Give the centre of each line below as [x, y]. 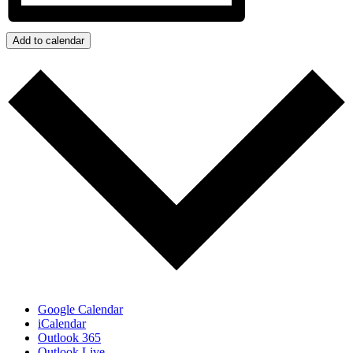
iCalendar [62, 324]
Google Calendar [80, 310]
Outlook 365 [69, 338]
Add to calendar [48, 40]
